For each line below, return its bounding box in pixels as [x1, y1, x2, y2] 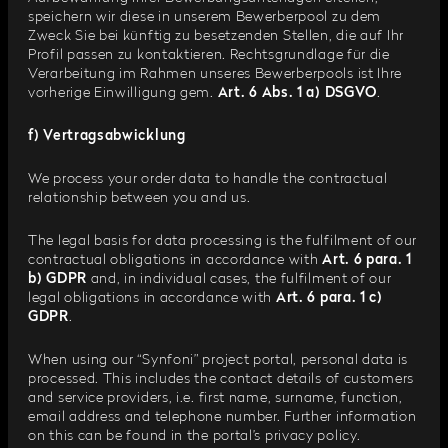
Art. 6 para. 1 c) [275, 291, 383, 305]
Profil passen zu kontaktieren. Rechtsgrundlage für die [28, 48, 390, 62]
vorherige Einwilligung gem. [28, 86, 218, 100]
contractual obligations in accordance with [28, 253, 323, 267]
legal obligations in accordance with [28, 291, 276, 305]
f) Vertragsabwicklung [28, 129, 186, 143]
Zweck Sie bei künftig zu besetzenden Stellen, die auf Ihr [28, 29, 404, 43]
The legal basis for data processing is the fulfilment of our [28, 234, 418, 248]
